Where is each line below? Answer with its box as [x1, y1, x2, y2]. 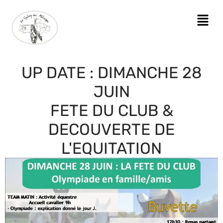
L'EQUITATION [61, 139, 162, 158]
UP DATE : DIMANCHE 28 [21, 63, 202, 83]
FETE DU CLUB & [50, 101, 173, 120]
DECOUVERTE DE [48, 120, 175, 139]
